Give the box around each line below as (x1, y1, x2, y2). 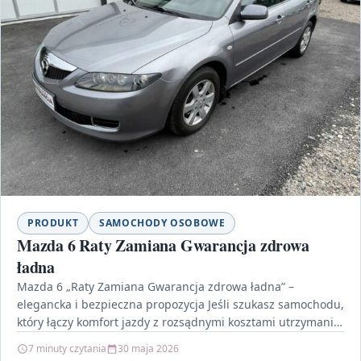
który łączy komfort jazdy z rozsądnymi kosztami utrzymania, (17, 313, 343, 330)
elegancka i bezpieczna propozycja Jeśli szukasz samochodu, (17, 296, 344, 312)
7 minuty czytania (28, 341, 106, 355)
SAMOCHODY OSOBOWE (99, 215, 226, 230)
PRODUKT (27, 215, 79, 230)
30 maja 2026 (118, 341, 179, 355)
